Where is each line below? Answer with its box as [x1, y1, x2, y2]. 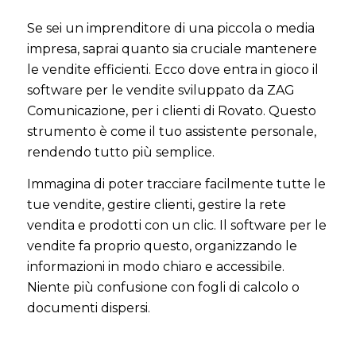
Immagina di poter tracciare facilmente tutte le [27, 176, 326, 192]
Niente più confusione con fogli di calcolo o [27, 279, 300, 295]
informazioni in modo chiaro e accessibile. [27, 258, 284, 274]
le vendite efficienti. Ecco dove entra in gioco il [27, 62, 319, 78]
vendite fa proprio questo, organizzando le [27, 238, 297, 253]
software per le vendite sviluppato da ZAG [27, 83, 295, 99]
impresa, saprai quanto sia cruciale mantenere [27, 41, 317, 57]
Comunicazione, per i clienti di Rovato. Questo [27, 103, 316, 119]
